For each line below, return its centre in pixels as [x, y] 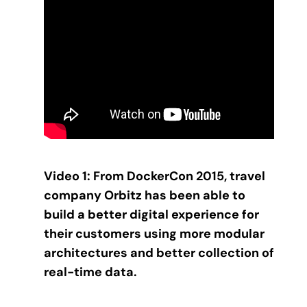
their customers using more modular [154, 234]
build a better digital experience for [151, 215]
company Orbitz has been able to [145, 196]
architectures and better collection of [159, 253]
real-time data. [90, 272]
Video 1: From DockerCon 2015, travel [155, 176]
